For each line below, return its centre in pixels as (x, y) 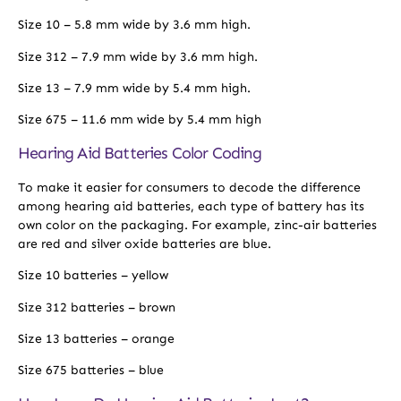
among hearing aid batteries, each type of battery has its (191, 206)
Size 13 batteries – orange (96, 338)
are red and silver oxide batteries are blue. (145, 243)
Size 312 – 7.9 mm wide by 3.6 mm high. (138, 56)
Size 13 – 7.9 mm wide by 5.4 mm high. (134, 89)
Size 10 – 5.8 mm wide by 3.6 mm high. (134, 25)
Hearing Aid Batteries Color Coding (140, 153)
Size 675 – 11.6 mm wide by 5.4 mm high (140, 120)
